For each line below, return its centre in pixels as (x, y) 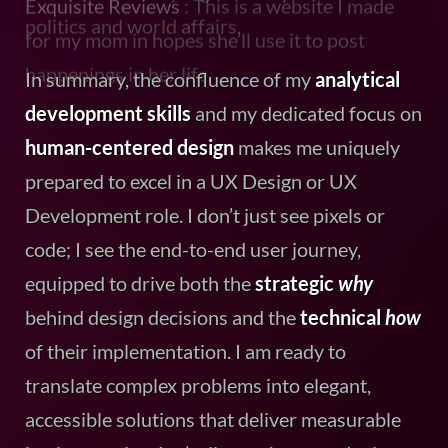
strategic (296, 282)
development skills (108, 112)
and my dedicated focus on (306, 112)
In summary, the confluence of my (170, 78)
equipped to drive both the (140, 282)
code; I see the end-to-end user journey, (193, 248)
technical (342, 316)
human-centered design (129, 146)
